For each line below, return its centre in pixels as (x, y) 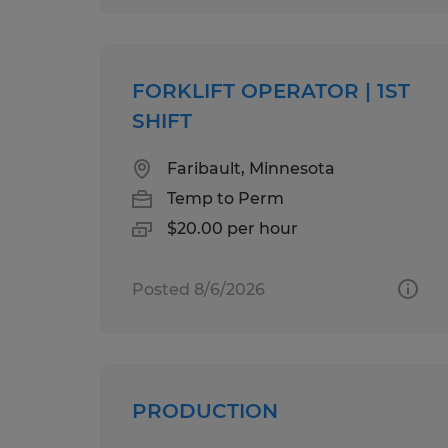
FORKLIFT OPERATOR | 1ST (271, 90)
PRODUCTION (205, 410)
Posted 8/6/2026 (198, 289)
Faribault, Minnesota (251, 168)
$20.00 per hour (232, 228)
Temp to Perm (225, 198)
